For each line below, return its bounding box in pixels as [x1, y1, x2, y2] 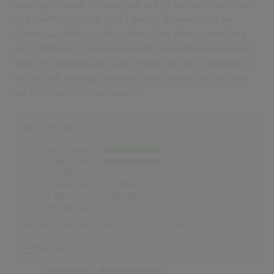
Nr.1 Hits [64, 168, 93, 179]
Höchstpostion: [38, 202, 93, 214]
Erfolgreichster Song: [20, 219, 98, 231]
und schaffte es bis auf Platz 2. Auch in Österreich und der [15, 14, 233, 26]
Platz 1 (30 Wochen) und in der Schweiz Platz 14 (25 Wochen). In [15, 58, 250, 70]
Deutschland [33, 122, 80, 133]
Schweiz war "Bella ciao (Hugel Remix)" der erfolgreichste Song [15, 29, 245, 40]
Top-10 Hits [53, 156, 93, 168]
